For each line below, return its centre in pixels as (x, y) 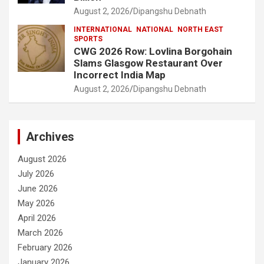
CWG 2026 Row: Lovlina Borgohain (153, 52)
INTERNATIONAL (103, 30)
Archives (50, 137)
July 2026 (36, 174)
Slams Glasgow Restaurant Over (148, 63)
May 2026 (36, 204)
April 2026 (37, 218)
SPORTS (88, 39)
